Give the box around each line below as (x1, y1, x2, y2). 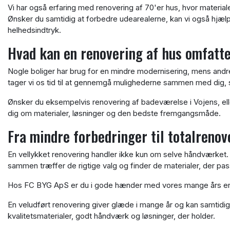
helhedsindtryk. (8, 25, 61, 35)
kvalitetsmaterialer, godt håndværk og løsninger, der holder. (8, 211, 215, 221)
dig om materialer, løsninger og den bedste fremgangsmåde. (8, 108, 221, 118)
